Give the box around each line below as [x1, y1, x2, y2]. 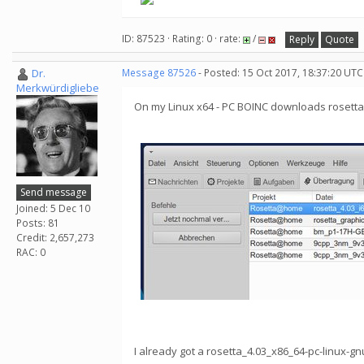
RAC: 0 [16, 245, 45, 259]
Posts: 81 [16, 215, 59, 230]
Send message [20, 184, 87, 199]
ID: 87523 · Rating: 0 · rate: [122, 32, 243, 46]
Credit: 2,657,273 [16, 230, 94, 245]
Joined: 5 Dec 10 [16, 201, 90, 215]
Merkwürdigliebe [16, 80, 99, 96]
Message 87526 [122, 66, 196, 80]
